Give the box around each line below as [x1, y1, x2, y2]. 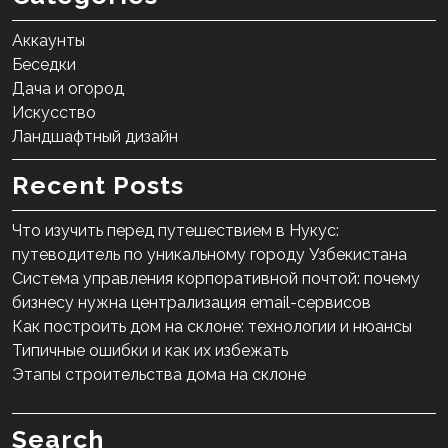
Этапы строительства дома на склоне [12, 365, 306, 385]
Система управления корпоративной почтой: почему [12, 269, 420, 289]
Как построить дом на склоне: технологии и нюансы [12, 317, 412, 337]
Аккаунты [12, 31, 85, 51]
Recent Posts [12, 170, 184, 201]
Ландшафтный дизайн [12, 127, 178, 147]
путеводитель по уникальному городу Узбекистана [12, 245, 407, 265]
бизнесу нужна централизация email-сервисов [12, 293, 371, 313]
